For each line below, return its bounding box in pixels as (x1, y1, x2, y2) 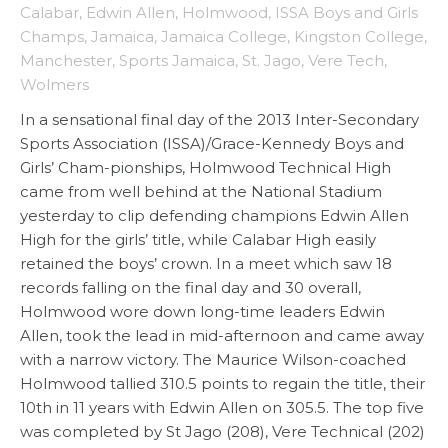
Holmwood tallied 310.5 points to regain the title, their (20, 374, 425, 394)
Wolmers (20, 75, 89, 95)
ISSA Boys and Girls (275, 3, 418, 23)
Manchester (20, 51, 112, 71)
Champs (20, 27, 84, 47)
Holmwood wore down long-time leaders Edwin (20, 302, 385, 322)
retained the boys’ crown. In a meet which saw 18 (20, 254, 392, 274)
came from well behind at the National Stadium (20, 182, 382, 202)
